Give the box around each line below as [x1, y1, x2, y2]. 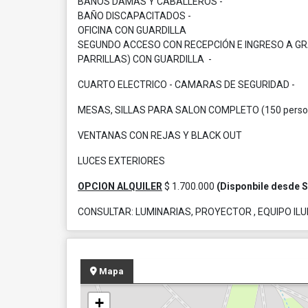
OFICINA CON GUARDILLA [78, 25, 186, 36]
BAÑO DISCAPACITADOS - [78, 10, 191, 21]
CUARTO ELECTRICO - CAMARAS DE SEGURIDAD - [78, 79, 295, 90]
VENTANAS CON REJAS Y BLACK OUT [78, 130, 242, 141]
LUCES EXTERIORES [78, 155, 165, 166]
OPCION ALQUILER [78, 181, 162, 192]
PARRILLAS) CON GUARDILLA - [78, 54, 212, 65]
